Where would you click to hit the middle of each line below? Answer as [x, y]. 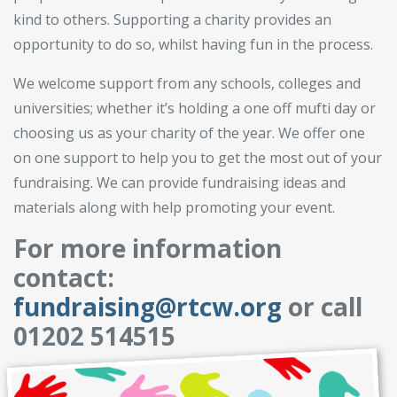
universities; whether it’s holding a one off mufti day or [195, 108]
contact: [64, 277]
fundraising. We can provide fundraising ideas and [179, 182]
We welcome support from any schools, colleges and [187, 83]
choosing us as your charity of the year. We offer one [189, 132]
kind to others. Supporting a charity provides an [172, 19]
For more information [148, 248]
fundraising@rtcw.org [148, 306]
